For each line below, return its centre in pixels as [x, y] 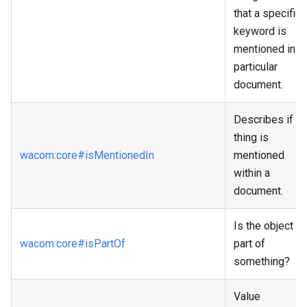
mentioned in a [269, 49]
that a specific [267, 14]
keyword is [260, 32]
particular [256, 67]
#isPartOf [101, 244]
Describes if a [268, 120]
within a [252, 173]
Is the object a [268, 226]
